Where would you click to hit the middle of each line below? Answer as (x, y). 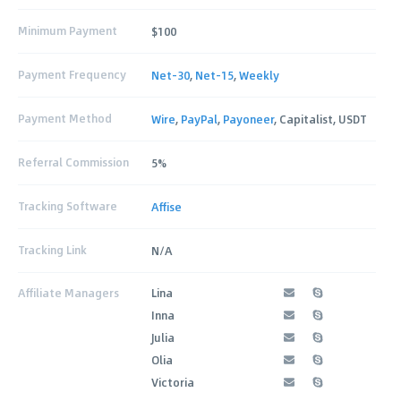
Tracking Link (52, 250)
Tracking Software (68, 206)
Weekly (260, 75)
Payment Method (65, 119)
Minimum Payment (68, 31)
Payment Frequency (72, 75)
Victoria (173, 382)
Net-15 (215, 75)
